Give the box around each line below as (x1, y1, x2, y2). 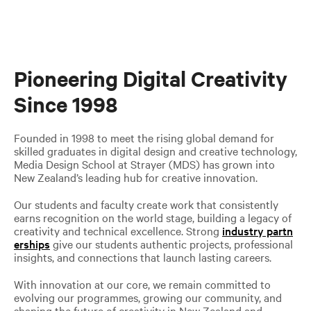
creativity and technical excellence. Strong (13, 222, 222, 238)
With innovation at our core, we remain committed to (13, 276, 271, 292)
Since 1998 (13, 90, 117, 118)
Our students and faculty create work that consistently (13, 196, 278, 212)
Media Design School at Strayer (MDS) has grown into (13, 155, 275, 171)
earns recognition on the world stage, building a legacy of (13, 209, 292, 225)
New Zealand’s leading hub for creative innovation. (13, 169, 258, 185)
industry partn (221, 222, 293, 238)
